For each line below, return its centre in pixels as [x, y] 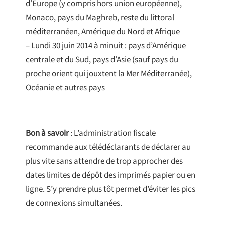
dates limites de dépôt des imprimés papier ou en [110, 176]
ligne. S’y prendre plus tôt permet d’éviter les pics [110, 190]
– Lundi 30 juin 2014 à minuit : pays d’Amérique [106, 46]
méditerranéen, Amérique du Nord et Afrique [103, 32]
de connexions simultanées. [74, 204]
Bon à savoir [47, 133]
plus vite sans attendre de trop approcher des [104, 161]
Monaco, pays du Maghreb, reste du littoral [100, 18]
